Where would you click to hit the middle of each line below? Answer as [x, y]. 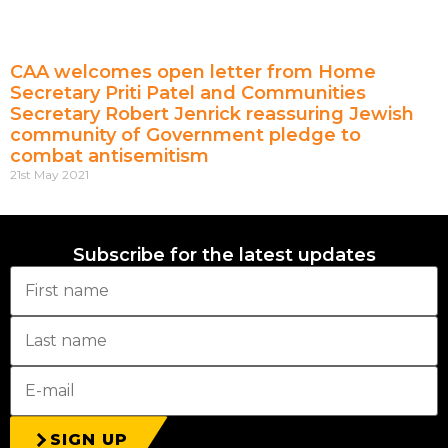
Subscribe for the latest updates [224, 255]
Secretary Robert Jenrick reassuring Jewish [212, 114]
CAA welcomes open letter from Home [193, 72]
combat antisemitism [109, 156]
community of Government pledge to [185, 135]
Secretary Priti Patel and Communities [188, 93]
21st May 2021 [49, 175]
